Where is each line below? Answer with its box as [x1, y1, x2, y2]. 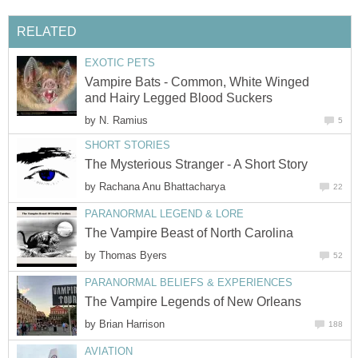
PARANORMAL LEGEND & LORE [85, 208, 244, 221]
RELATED [17, 24, 77, 38]
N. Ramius [99, 114, 148, 127]
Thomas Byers [99, 249, 167, 262]
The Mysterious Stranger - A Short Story [85, 157, 308, 172]
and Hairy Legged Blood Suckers [85, 90, 272, 105]
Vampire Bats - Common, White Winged [85, 74, 309, 89]
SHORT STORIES [85, 139, 170, 152]
